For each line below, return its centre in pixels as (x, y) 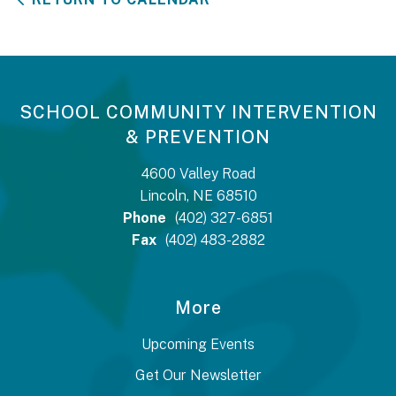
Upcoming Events (198, 344)
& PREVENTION (198, 137)
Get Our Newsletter (198, 375)
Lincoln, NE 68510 (198, 196)
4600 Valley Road (198, 174)
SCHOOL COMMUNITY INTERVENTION (198, 112)
